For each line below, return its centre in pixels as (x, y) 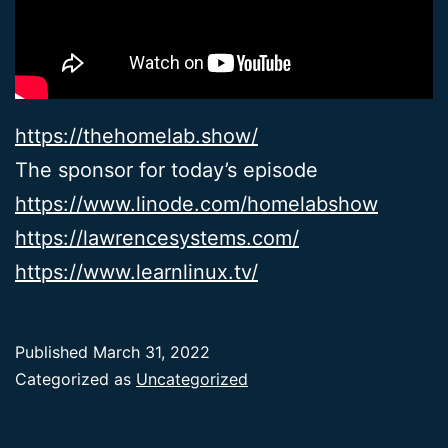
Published (54, 352)
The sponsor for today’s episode (166, 170)
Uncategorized (192, 379)
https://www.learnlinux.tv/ (136, 272)
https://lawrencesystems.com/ (157, 238)
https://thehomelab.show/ (136, 136)
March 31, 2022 (151, 352)
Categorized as (75, 379)
